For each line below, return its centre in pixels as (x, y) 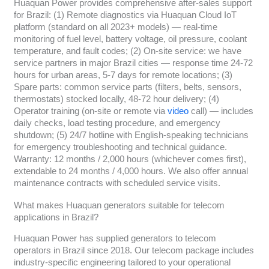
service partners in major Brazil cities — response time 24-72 (133, 63)
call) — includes (221, 111)
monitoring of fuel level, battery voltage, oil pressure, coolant (130, 39)
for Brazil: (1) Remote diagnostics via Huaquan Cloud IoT (125, 15)
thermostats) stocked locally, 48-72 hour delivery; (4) (116, 99)
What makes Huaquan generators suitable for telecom (119, 206)
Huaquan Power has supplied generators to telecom (115, 239)
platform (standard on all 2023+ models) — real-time (115, 27)
